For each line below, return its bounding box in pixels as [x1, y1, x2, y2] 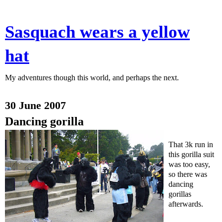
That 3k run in [168, 140, 213, 149]
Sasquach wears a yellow [5, 22, 190, 41]
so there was [168, 170, 207, 178]
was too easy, [168, 160, 210, 168]
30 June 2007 [5, 100, 66, 111]
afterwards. [168, 200, 203, 208]
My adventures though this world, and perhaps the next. [5, 73, 179, 82]
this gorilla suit [168, 150, 214, 159]
